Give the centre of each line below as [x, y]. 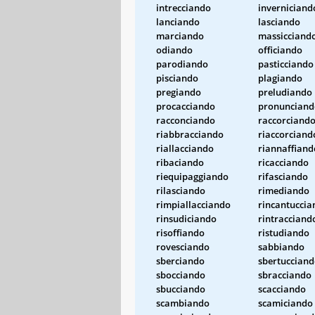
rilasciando [181, 190]
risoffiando [180, 232]
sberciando [180, 261]
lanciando [178, 21]
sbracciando [285, 275]
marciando [180, 36]
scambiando [183, 303]
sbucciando [181, 289]
